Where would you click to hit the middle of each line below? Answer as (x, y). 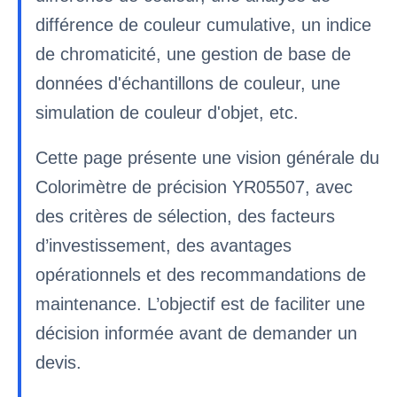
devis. (58, 362)
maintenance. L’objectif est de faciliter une (200, 304)
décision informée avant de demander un (196, 333)
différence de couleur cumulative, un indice (203, 25)
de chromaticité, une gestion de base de (193, 54)
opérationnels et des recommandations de (201, 275)
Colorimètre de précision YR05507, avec (194, 187)
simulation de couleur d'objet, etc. (167, 113)
